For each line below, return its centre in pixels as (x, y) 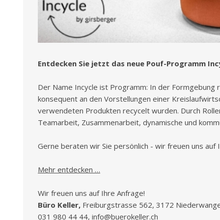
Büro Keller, (59, 205)
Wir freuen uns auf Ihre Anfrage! (91, 193)
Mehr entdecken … (69, 170)
